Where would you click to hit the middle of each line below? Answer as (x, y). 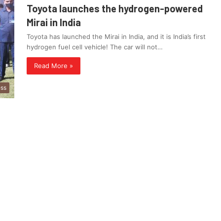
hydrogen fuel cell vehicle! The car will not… (95, 47)
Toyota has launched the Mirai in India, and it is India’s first (116, 37)
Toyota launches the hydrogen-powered (115, 9)
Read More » (54, 66)
